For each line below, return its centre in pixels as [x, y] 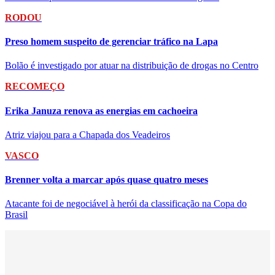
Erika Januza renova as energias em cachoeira [101, 110]
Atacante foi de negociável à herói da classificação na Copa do [126, 204]
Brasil [16, 215]
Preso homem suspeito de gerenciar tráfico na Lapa [111, 41]
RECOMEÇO [35, 87]
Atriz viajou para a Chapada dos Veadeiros [87, 134]
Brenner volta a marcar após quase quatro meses [107, 180]
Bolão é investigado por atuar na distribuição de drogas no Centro [132, 66]
